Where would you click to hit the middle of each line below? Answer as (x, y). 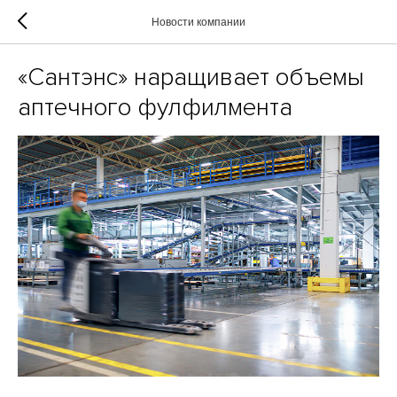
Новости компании (198, 22)
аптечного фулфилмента (155, 107)
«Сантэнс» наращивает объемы (191, 77)
